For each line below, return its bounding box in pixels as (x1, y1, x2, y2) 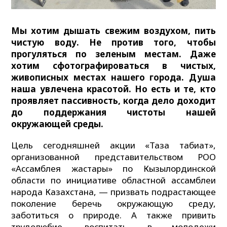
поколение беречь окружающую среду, (11, 197, 216, 209)
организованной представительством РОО (11, 150, 216, 163)
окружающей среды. (11, 118, 104, 130)
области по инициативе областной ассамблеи (11, 174, 216, 186)
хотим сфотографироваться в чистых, (11, 59, 216, 71)
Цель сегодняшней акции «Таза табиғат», (11, 139, 216, 151)
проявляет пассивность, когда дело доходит (11, 94, 216, 106)
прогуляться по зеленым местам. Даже (11, 48, 216, 60)
